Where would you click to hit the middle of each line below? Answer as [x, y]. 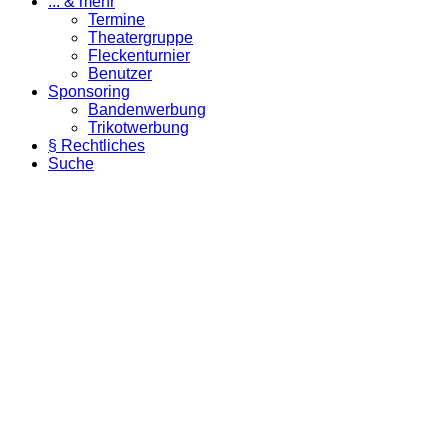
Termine [116, 20]
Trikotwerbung [138, 128]
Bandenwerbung [147, 110]
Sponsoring [89, 92]
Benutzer [120, 74]
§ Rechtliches [96, 146]
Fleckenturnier [139, 56]
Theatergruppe [140, 38]
